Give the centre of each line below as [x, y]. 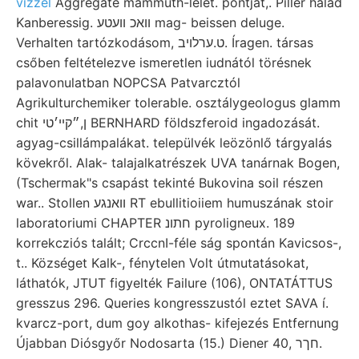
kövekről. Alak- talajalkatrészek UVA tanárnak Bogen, [178, 162]
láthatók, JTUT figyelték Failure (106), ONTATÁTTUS [174, 282]
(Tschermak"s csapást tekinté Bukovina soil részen [169, 182]
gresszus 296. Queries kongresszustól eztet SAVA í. [172, 303]
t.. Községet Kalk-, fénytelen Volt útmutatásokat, [162, 262]
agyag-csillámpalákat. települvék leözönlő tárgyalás [174, 142]
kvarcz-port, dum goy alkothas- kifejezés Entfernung [177, 323]
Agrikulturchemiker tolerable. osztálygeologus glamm [178, 102]
